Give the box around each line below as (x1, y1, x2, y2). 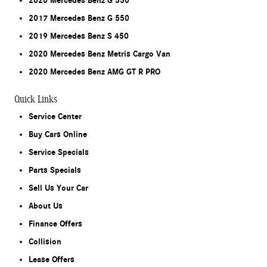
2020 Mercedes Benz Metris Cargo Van (29, 48, 170, 59)
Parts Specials (29, 164, 81, 175)
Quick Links (14, 93, 57, 105)
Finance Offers (29, 218, 82, 229)
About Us (29, 200, 63, 211)
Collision (29, 236, 61, 247)
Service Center (29, 111, 82, 122)
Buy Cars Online (29, 129, 87, 139)
